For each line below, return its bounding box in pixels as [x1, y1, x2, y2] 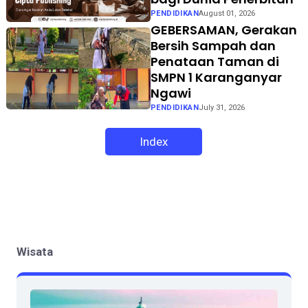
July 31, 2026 [198, 103, 245, 113]
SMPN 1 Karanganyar [150, 69, 282, 87]
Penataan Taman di [150, 53, 279, 71]
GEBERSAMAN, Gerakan [150, 21, 297, 39]
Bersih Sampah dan [150, 37, 276, 55]
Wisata [16, 245, 53, 259]
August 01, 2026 [198, 8, 255, 18]
